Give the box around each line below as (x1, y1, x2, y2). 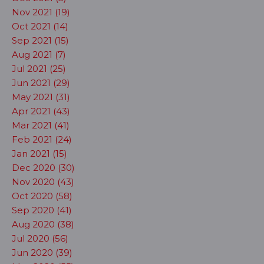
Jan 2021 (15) (12, 148, 67, 159)
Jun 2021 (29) (12, 77, 70, 88)
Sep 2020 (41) (12, 204, 72, 216)
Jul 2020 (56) (12, 233, 68, 244)
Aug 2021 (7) (12, 49, 66, 60)
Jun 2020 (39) (12, 247, 72, 258)
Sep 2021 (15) (12, 35, 69, 46)
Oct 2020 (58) (12, 190, 72, 202)
